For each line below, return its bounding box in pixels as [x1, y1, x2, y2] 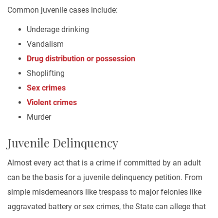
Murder [27, 112, 53, 122]
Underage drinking [27, 25, 89, 34]
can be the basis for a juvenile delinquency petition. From [7, 173, 202, 182]
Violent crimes [27, 98, 77, 107]
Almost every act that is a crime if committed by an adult [7, 158, 201, 167]
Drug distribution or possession [27, 54, 137, 63]
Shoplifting [27, 69, 67, 78]
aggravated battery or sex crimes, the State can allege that [7, 202, 206, 211]
